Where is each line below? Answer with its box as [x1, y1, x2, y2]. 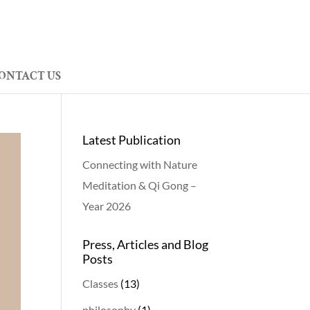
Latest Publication [82, 132, 181, 147]
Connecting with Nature [82, 158, 198, 171]
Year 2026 [82, 199, 131, 212]
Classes [82, 277, 119, 290]
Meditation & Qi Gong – [82, 179, 197, 192]
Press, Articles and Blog [82, 237, 209, 252]
